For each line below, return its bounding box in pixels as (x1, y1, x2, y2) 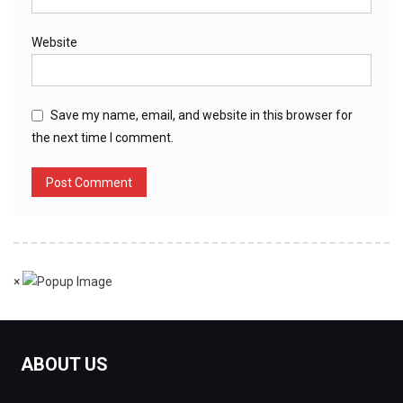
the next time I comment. (31, 130, 174, 145)
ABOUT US (20, 354, 108, 376)
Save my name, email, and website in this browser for (50, 107, 353, 122)
